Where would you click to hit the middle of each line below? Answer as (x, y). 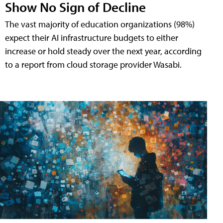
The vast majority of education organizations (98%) (100, 24)
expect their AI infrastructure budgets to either (92, 37)
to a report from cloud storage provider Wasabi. (93, 64)
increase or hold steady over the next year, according (103, 51)
